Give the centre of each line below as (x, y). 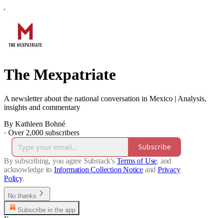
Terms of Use (137, 161)
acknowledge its (28, 169)
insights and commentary (42, 107)
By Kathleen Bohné (35, 124)
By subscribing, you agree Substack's (59, 161)
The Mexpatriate (60, 75)
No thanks (22, 196)
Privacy (169, 169)
